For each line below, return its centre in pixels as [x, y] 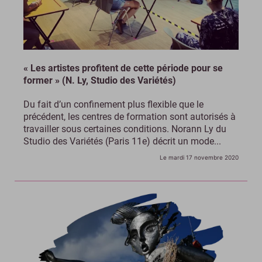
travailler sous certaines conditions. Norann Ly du [125, 129]
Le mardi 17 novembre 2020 [199, 158]
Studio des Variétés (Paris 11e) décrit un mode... [122, 142]
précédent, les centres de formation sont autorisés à [130, 117]
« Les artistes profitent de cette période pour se [123, 68]
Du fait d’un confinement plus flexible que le [113, 105]
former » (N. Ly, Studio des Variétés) [100, 81]
